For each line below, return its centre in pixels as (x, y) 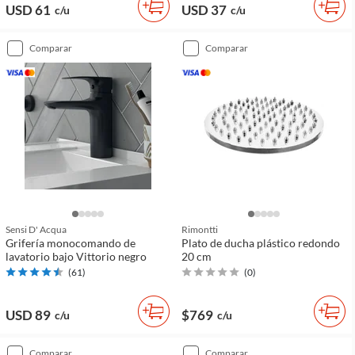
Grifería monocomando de (71, 242)
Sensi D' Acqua (36, 229)
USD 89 (28, 315)
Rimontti (200, 229)
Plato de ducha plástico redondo (261, 242)
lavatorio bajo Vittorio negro (76, 256)
